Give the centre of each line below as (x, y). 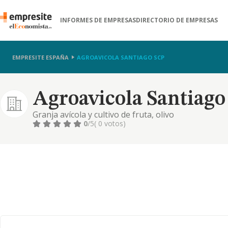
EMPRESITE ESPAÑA (40, 57)
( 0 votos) (110, 123)
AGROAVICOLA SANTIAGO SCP (121, 57)
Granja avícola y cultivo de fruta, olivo (103, 115)
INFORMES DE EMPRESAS (98, 20)
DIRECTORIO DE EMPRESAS (177, 20)
